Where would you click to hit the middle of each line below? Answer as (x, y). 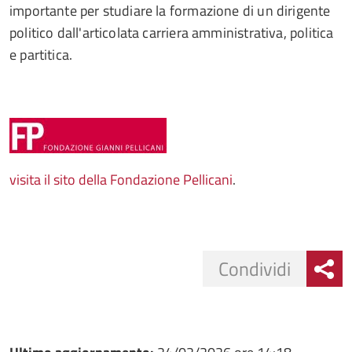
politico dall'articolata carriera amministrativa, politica (172, 33)
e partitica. (41, 55)
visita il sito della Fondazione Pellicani (121, 180)
